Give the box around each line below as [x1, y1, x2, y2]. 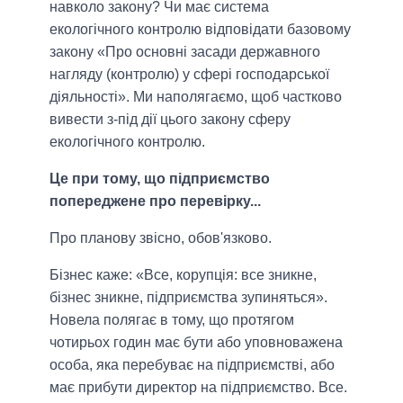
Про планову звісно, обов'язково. [49, 229, 272, 246]
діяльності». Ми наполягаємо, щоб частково [49, 88, 342, 104]
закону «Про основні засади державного [49, 43, 320, 59]
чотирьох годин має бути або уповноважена [49, 334, 343, 350]
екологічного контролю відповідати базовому [49, 21, 351, 37]
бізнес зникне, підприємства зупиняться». [49, 289, 327, 305]
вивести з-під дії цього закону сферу [49, 111, 291, 127]
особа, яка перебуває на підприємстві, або [49, 356, 335, 372]
